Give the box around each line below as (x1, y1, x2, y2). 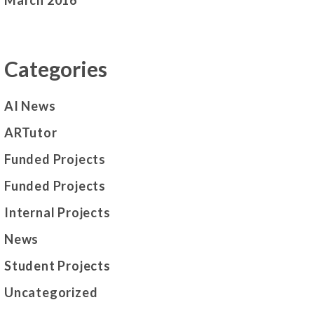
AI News (4, 98, 56, 114)
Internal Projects (4, 205, 111, 221)
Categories (4, 56, 107, 82)
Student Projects (4, 258, 111, 274)
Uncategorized (4, 285, 98, 301)
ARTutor (4, 125, 57, 141)
